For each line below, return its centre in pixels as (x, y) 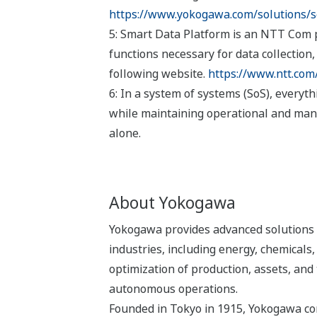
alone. (125, 133)
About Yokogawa (172, 202)
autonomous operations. (173, 288)
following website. (158, 73)
